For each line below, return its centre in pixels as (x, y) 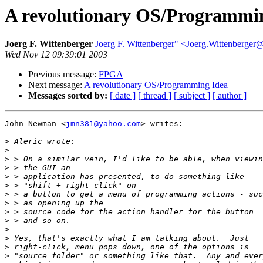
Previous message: (63, 75)
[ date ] (123, 96)
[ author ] (230, 96)
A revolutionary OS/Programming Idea (156, 85)
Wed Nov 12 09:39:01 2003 (56, 55)
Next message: (56, 85)
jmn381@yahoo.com (103, 124)
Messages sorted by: (68, 96)
